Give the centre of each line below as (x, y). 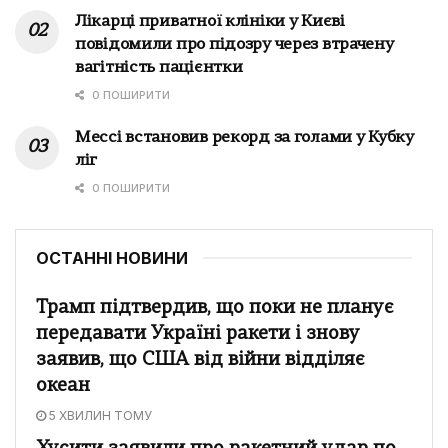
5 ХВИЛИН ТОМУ (99, 415)
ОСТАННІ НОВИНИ (112, 257)
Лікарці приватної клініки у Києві (210, 21)
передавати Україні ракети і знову (198, 334)
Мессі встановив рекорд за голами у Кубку (244, 137)
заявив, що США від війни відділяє (200, 360)
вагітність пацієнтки (159, 67)
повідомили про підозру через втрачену (234, 44)
